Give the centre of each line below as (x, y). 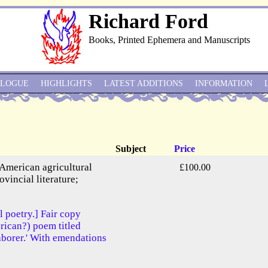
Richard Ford (148, 21)
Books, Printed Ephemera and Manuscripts (169, 40)
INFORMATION (224, 83)
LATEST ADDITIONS (144, 83)
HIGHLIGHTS (66, 83)
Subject (131, 149)
